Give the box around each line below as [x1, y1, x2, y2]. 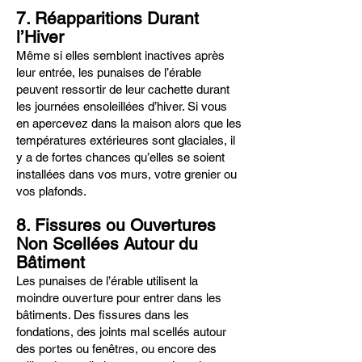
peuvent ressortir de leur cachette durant [16, 82, 229, 96]
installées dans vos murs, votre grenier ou [16, 167, 237, 181]
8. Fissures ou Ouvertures [16, 215, 216, 235]
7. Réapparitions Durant [16, 8, 199, 28]
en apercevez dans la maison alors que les [16, 116, 242, 130]
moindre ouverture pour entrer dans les [16, 291, 221, 305]
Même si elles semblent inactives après [16, 48, 225, 62]
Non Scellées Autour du [16, 234, 198, 254]
